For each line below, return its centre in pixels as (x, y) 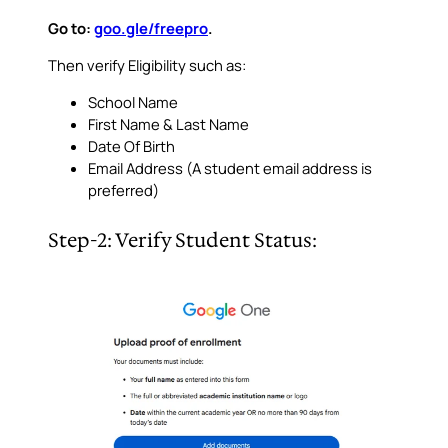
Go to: (71, 28)
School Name (133, 102)
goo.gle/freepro (151, 28)
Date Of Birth (131, 146)
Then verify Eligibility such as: (147, 65)
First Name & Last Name (168, 124)
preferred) (123, 190)
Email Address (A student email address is (230, 168)
